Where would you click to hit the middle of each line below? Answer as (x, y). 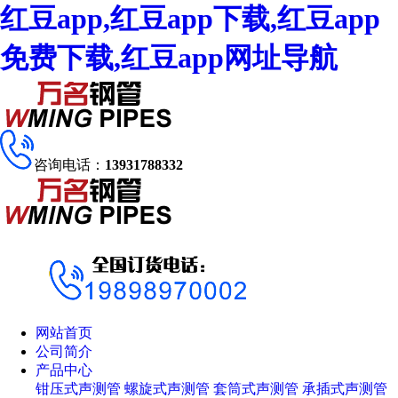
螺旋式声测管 (167, 389)
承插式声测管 (345, 389)
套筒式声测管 (256, 389)
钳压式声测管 (78, 389)
